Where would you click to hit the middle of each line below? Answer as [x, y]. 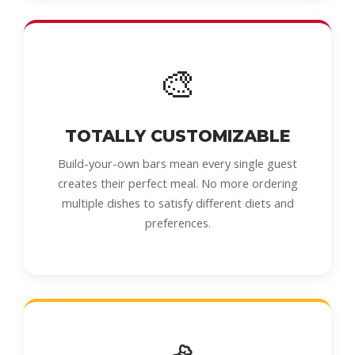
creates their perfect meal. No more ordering [177, 183]
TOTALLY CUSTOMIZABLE [177, 136]
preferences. [177, 223]
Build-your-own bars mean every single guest [177, 163]
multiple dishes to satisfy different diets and [177, 203]
